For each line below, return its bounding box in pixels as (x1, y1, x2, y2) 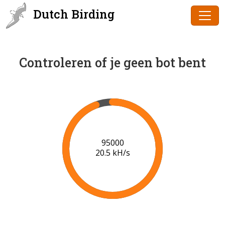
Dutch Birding (30, 6, 115, 22)
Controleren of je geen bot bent (19, 54, 206, 71)
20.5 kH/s (95, 147, 130, 159)
